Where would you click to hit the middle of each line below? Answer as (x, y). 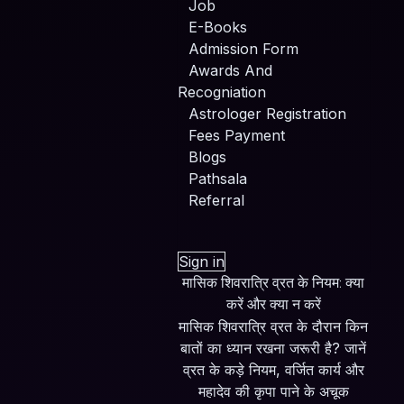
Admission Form (243, 48)
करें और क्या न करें (273, 304)
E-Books (218, 27)
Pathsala (218, 178)
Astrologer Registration (267, 113)
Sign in (202, 261)
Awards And (230, 70)
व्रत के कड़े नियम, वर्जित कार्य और (273, 369)
